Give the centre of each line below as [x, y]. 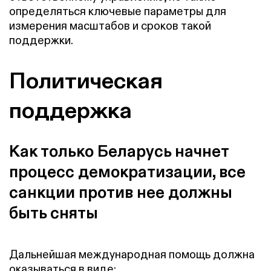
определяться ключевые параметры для [118, 11]
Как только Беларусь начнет [119, 151]
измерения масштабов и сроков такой [110, 26]
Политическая [86, 80]
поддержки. [41, 41]
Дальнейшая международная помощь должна [132, 255]
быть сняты [54, 212]
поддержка [70, 109]
